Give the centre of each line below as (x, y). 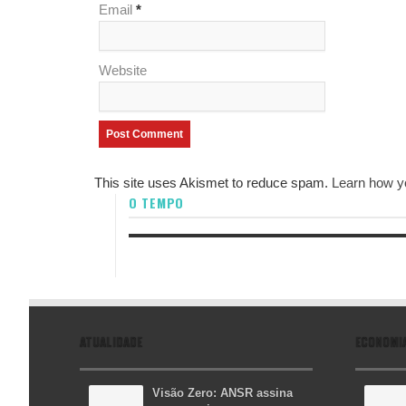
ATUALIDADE (111, 342)
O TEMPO (156, 203)
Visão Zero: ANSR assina (222, 393)
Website (123, 70)
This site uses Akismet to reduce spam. (213, 183)
